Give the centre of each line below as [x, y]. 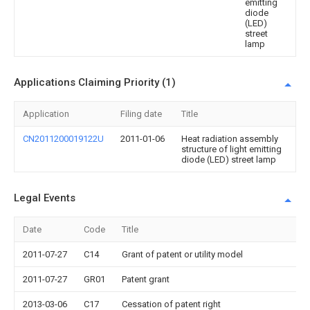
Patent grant [146, 279]
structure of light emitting [231, 149]
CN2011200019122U [63, 139]
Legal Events [45, 198]
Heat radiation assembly [230, 139]
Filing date [141, 114]
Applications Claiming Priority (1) [95, 82]
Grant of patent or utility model [182, 254]
